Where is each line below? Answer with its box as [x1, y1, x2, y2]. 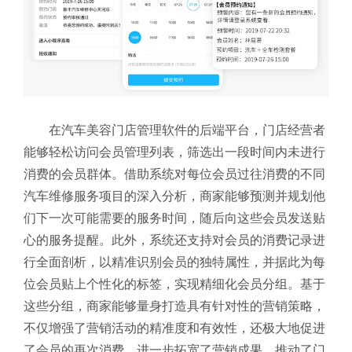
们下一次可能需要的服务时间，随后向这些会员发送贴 [24, 211, 325, 225]
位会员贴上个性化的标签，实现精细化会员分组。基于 [24, 277, 325, 291]
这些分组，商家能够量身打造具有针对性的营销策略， [24, 299, 325, 313]
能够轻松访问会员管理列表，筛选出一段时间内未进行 [24, 145, 325, 159]
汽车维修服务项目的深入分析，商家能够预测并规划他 [24, 189, 325, 203]
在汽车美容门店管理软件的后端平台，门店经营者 [49, 123, 325, 137]
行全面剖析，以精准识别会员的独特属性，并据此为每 [24, 255, 325, 269]
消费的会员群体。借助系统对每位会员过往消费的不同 [24, 167, 325, 181]
